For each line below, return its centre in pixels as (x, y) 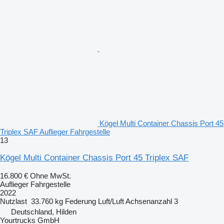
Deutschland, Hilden (44, 211)
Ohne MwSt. (50, 175)
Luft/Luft (111, 201)
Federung (80, 201)
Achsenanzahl (149, 201)
